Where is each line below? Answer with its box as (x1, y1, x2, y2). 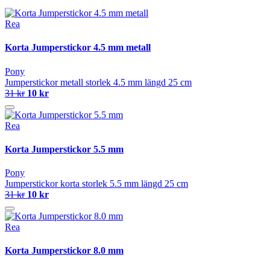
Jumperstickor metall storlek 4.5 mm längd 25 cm (5, 77, 192, 87)
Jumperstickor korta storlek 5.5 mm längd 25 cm (5, 178, 188, 189)
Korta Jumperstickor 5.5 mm (5, 143, 124, 154)
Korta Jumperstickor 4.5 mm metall (5, 42, 151, 53)
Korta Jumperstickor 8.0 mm (5, 245, 124, 256)
